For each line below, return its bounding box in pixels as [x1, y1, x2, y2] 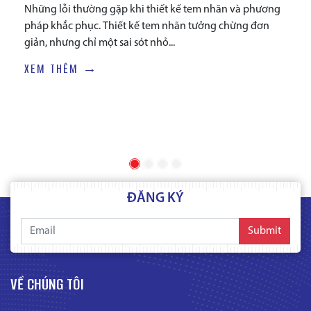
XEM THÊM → [24, 60, 98, 78]
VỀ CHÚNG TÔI [10, 274, 84, 296]
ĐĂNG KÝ [127, 192, 184, 206]
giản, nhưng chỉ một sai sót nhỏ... [24, 37, 175, 49]
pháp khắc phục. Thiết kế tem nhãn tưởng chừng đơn [24, 21, 269, 33]
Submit [248, 226, 281, 237]
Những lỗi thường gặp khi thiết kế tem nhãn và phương [24, 4, 280, 16]
